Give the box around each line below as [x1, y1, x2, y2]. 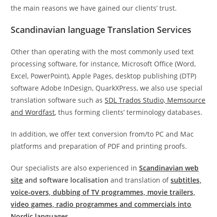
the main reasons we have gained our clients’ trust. [11, 3, 177, 13]
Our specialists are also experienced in [11, 163, 139, 173]
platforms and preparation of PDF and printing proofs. [11, 141, 187, 151]
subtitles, [170, 175, 202, 185]
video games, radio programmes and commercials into [11, 200, 192, 209]
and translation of [110, 175, 171, 185]
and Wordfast [11, 108, 55, 117]
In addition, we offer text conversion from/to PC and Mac [11, 129, 194, 139]
